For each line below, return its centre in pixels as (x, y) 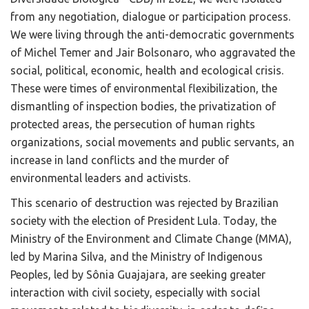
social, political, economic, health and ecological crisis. (147, 71)
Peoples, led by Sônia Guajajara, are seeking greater (138, 275)
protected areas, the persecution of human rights (133, 124)
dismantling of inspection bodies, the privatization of (143, 107)
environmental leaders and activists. (100, 178)
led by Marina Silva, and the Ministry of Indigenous (137, 257)
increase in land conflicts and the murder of (120, 160)
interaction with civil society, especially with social (135, 293)
